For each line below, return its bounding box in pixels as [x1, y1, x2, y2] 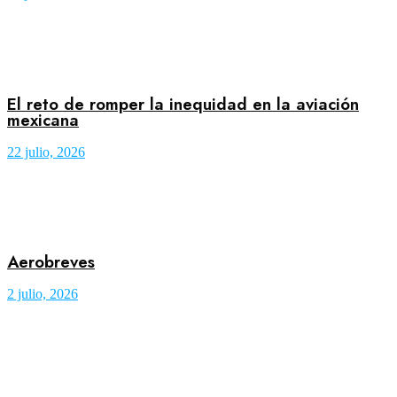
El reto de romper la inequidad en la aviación [7, 91, 359, 116]
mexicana [7, 107, 79, 132]
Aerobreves [7, 250, 95, 275]
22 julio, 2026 [7, 144, 85, 160]
